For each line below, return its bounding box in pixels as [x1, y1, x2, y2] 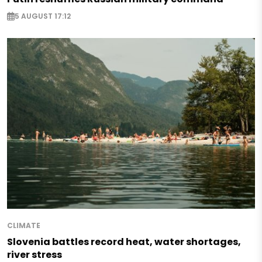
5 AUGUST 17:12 [15, 11, 71, 21]
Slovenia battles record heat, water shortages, [7, 235, 241, 249]
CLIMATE [7, 220, 40, 230]
